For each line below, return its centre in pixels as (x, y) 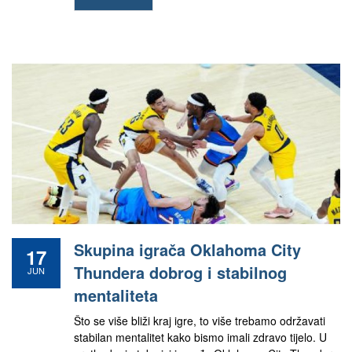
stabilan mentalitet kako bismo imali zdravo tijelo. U (200, 337)
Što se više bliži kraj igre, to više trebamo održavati (200, 321)
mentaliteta (116, 295)
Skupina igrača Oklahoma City (187, 249)
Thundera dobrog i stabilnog (180, 272)
